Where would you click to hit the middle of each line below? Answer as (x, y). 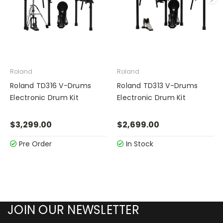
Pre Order (34, 144)
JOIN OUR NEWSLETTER (73, 210)
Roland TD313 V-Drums (157, 85)
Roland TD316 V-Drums (51, 85)
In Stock (139, 144)
